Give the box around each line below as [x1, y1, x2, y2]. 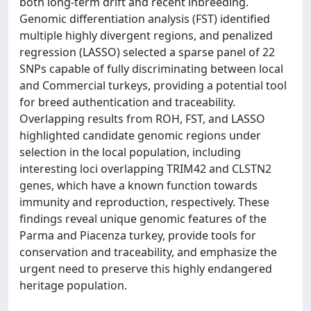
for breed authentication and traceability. [19, 94, 235, 110]
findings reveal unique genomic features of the [19, 210, 267, 226]
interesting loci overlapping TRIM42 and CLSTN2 [19, 160, 271, 176]
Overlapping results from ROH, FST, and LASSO [19, 110, 265, 126]
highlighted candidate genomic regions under [19, 127, 261, 143]
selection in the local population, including [19, 144, 241, 160]
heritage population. [19, 277, 127, 293]
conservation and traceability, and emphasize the [19, 244, 277, 260]
